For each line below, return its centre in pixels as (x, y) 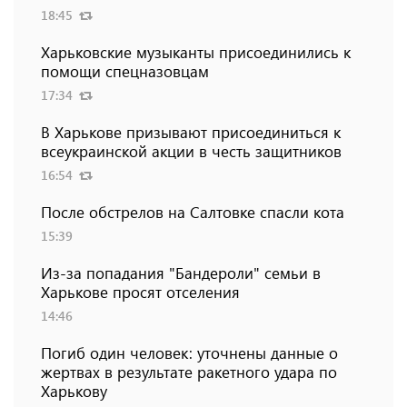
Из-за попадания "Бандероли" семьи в (181, 273)
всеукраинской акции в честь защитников (191, 151)
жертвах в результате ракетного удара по (189, 372)
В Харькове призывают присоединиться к (191, 132)
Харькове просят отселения (140, 292)
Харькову (74, 391)
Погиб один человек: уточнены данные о (189, 353)
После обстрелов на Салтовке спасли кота (193, 212)
